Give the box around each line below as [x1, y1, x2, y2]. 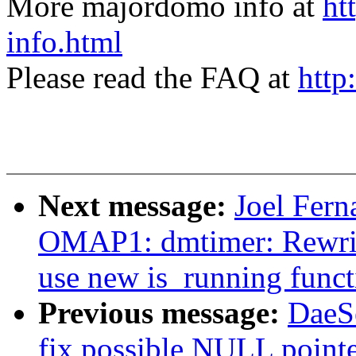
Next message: [38, 188, 234, 223]
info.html [6, 25, 122, 60]
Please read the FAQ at [6, 60, 298, 95]
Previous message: [38, 296, 288, 331]
